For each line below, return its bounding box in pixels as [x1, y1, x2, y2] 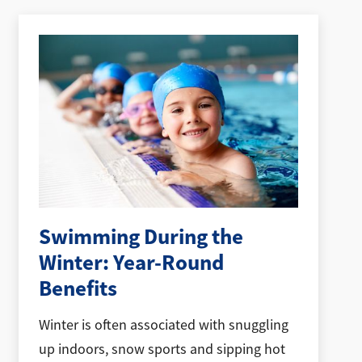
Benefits [39, 274, 118, 304]
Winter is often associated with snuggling [39, 315, 289, 334]
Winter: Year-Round [39, 248, 225, 278]
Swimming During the [39, 222, 244, 252]
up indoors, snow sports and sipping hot [39, 339, 286, 358]
